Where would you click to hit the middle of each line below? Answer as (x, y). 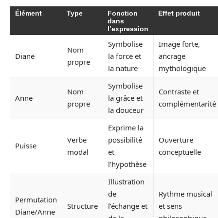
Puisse (26, 145)
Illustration (126, 181)
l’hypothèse (127, 164)
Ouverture (176, 139)
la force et (125, 56)
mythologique (182, 68)
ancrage (172, 56)
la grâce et (125, 98)
